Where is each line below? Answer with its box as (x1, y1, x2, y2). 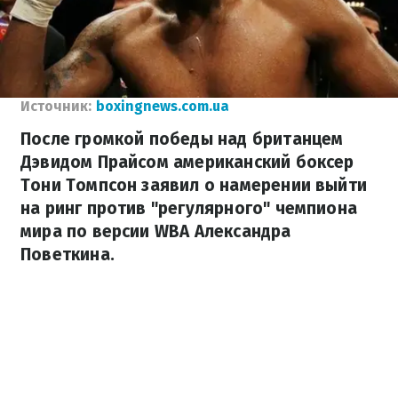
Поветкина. (20, 244, 115, 265)
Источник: (20, 98, 92, 115)
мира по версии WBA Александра (20, 221, 291, 242)
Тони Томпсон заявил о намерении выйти (20, 175, 368, 195)
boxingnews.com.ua (96, 98, 229, 115)
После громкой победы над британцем (20, 129, 344, 149)
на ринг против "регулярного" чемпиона (20, 198, 358, 219)
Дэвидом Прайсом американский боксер (20, 152, 354, 172)
